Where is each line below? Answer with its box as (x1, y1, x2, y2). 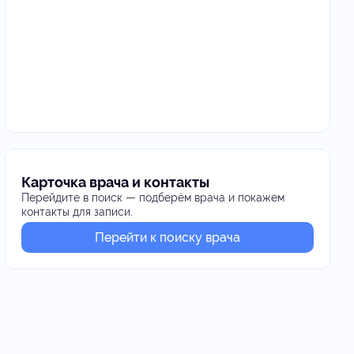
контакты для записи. (21, 205, 133, 218)
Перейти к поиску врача (94, 230, 240, 245)
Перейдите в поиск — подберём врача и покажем (21, 191, 284, 204)
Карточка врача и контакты (21, 174, 209, 190)
